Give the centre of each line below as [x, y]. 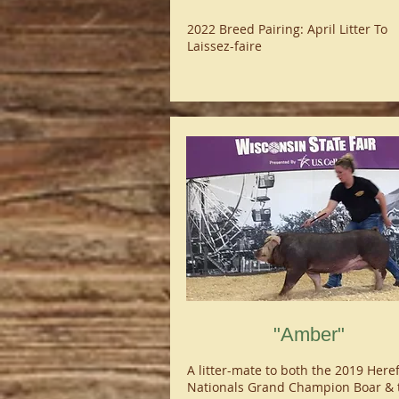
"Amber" [309, 334]
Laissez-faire [224, 46]
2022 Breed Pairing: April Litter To [287, 29]
